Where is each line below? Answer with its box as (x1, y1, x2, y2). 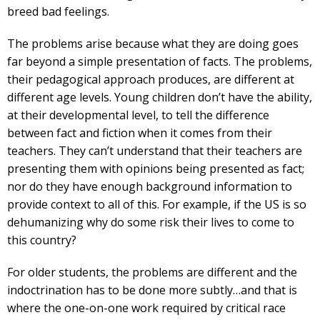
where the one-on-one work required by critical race (7, 300, 286, 316)
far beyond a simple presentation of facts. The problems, (7, 54, 312, 69)
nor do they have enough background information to (7, 179, 292, 194)
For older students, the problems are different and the (7, 264, 297, 280)
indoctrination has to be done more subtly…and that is (7, 282, 297, 298)
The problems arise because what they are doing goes (7, 36, 299, 51)
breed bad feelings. (7, 4, 109, 19)
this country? (7, 232, 76, 248)
